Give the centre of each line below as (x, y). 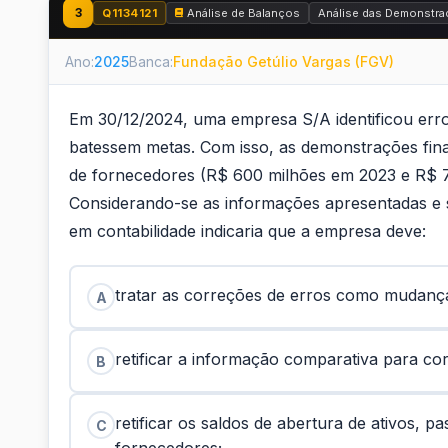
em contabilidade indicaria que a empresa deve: (247, 231)
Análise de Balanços (243, 12)
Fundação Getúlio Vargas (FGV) (283, 61)
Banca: (151, 61)
